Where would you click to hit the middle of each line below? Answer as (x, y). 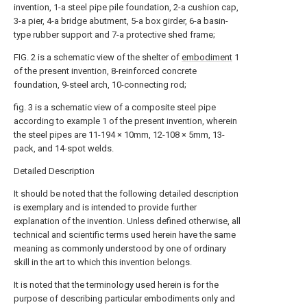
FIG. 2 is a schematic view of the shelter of (98, 57)
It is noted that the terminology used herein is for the (116, 285)
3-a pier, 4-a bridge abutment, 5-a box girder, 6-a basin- (121, 21)
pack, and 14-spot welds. (64, 148)
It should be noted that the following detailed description (126, 194)
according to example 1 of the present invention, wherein (125, 121)
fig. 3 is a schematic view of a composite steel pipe (115, 107)
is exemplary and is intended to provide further (105, 207)
